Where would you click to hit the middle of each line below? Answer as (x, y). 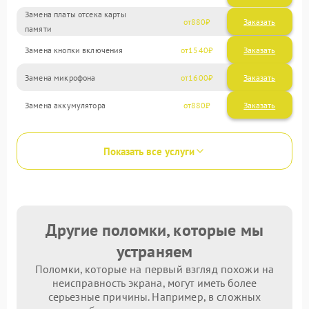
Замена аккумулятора (65, 105)
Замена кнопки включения (74, 50)
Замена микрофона (60, 77)
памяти (38, 29)
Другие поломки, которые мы (154, 230)
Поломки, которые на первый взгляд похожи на (154, 269)
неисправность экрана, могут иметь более (154, 283)
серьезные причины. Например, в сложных (154, 297)
